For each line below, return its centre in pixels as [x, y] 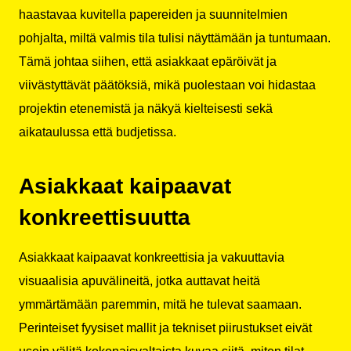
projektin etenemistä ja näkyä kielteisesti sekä [146, 109]
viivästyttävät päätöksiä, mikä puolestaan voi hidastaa [167, 85]
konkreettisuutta [105, 218]
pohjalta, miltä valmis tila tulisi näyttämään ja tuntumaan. [175, 38]
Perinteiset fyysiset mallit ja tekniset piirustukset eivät [165, 328]
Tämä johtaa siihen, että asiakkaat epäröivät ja [148, 62]
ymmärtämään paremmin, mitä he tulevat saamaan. [160, 305]
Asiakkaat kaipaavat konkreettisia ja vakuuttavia [152, 258]
